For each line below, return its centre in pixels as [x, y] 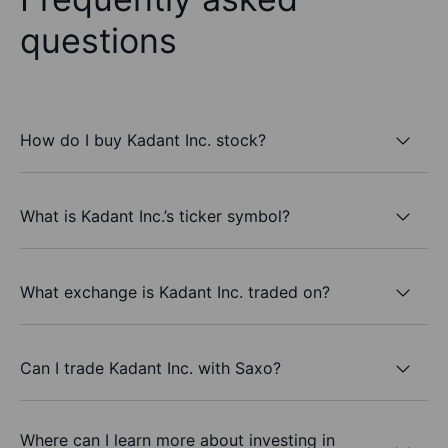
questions [98, 41]
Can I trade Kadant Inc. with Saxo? [150, 367]
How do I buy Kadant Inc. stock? [143, 139]
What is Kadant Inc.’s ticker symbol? [155, 215]
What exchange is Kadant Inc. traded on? [175, 291]
